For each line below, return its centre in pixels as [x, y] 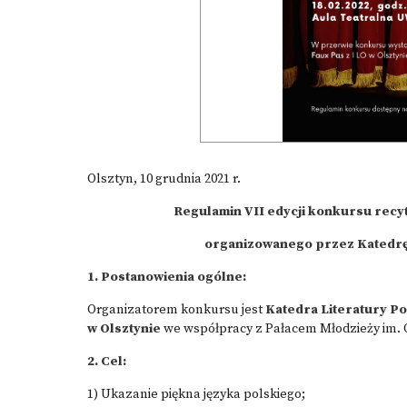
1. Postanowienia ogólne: [167, 277]
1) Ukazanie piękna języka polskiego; [196, 394]
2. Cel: [107, 362]
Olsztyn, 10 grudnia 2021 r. [164, 179]
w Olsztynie [124, 329]
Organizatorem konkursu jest [176, 310]
